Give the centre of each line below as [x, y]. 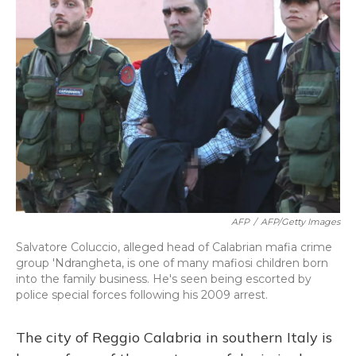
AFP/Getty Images [300, 221]
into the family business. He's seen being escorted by [164, 279]
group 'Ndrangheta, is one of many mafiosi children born [172, 263]
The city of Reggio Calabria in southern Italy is [174, 337]
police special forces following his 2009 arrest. [142, 294]
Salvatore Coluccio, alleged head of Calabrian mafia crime [174, 247]
